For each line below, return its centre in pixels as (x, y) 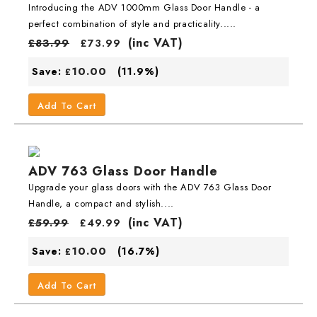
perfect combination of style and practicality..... (133, 23)
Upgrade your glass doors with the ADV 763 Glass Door (150, 187)
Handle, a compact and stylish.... (101, 203)
